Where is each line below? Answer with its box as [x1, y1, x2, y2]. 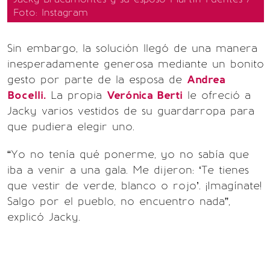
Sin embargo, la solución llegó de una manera [7, 42, 257, 55]
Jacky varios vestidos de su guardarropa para [7, 104, 254, 118]
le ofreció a [183, 89, 251, 102]
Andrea [187, 73, 225, 86]
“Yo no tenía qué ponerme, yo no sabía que [7, 148, 249, 161]
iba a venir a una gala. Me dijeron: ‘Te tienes [7, 163, 249, 177]
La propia [46, 89, 107, 102]
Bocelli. [7, 89, 46, 102]
